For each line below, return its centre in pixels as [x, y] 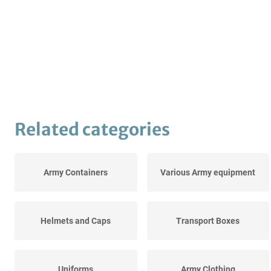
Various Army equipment [208, 173]
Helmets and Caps [76, 221]
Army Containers [76, 173]
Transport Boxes [208, 221]
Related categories [92, 130]
